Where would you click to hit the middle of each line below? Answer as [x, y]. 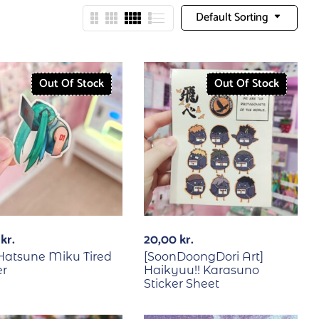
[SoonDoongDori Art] [203, 257]
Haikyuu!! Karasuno [201, 271]
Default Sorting [232, 17]
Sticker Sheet [181, 284]
